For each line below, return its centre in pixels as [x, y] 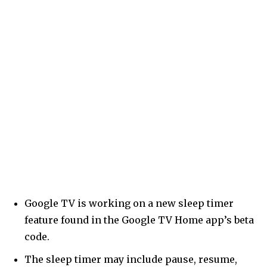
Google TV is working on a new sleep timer [129, 203]
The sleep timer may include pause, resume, [131, 259]
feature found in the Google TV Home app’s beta [139, 220]
